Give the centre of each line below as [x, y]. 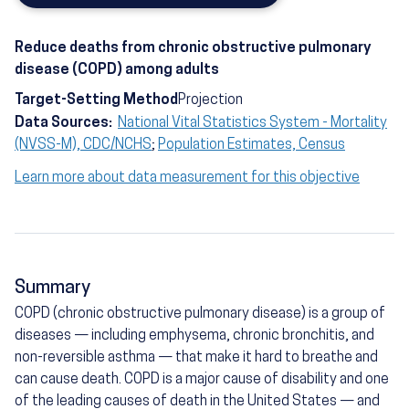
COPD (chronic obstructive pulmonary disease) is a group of [200, 315]
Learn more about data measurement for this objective [187, 178]
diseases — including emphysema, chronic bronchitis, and [194, 336]
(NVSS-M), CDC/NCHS [83, 146]
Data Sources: [66, 124]
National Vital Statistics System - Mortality [252, 124]
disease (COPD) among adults [117, 71]
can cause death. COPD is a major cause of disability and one [202, 380]
